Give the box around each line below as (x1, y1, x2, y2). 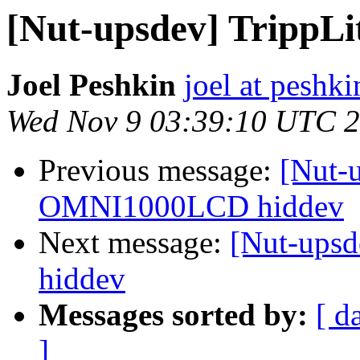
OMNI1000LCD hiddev (39, 189, 344, 224)
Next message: (39, 225, 230, 260)
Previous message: (39, 153, 280, 188)
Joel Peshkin (6, 67, 176, 103)
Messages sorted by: (39, 297, 308, 333)
